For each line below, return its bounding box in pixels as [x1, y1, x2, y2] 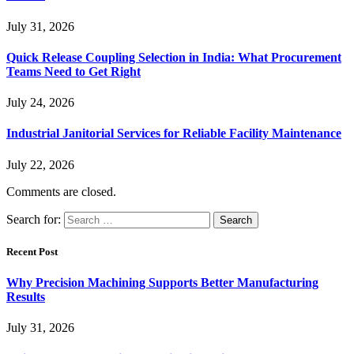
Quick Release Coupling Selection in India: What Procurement [6, 50, 341, 64]
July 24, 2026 [6, 96, 74, 110]
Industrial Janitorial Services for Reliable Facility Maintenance [6, 126, 341, 141]
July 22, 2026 [6, 157, 74, 171]
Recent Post [6, 245, 58, 258]
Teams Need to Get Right [6, 64, 141, 78]
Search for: [6, 212, 61, 226]
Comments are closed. [6, 184, 116, 198]
